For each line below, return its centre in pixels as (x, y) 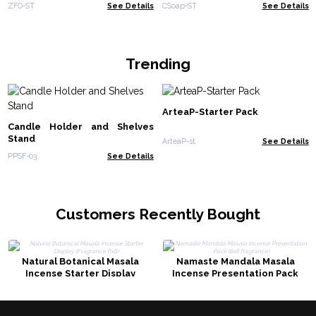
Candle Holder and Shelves (80, 127)
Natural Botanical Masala (81, 261)
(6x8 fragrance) (236, 285)
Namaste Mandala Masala (235, 261)
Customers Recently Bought (158, 214)
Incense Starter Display (81, 273)
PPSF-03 (22, 156)
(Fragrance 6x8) (80, 285)
